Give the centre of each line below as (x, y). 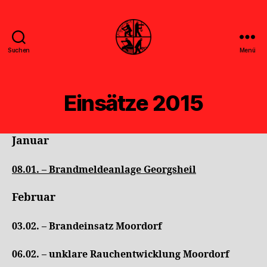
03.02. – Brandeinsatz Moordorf (87, 226)
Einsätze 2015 (133, 103)
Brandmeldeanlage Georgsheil (122, 170)
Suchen (19, 50)
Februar (34, 198)
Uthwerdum (162, 73)
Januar (30, 141)
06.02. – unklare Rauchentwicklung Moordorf (121, 254)
